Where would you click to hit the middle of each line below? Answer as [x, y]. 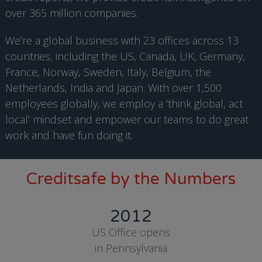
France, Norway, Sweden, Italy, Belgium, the [108, 72]
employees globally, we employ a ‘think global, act [124, 104]
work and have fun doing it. [69, 135]
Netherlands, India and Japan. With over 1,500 [113, 88]
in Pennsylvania [131, 248]
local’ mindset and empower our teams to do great [127, 119]
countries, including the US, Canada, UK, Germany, [125, 56]
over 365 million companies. [71, 13]
